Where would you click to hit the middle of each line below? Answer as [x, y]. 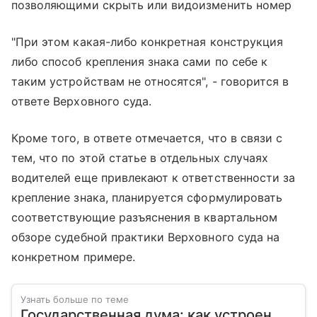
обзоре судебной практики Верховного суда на [146, 237]
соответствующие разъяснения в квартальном [144, 218]
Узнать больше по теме [75, 300]
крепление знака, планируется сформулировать [147, 198]
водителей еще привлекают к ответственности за [154, 178]
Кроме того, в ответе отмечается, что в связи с [147, 138]
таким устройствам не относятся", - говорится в [150, 82]
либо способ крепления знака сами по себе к [140, 62]
